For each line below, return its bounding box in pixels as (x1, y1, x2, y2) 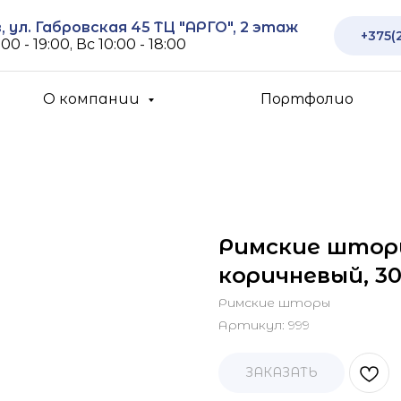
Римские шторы (218, 294, 330, 311)
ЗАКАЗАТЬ (245, 364, 318, 380)
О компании (43, 90, 144, 107)
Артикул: (218, 317, 288, 333)
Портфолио (260, 90, 354, 107)
